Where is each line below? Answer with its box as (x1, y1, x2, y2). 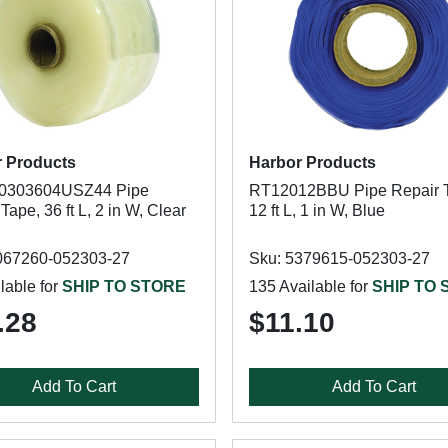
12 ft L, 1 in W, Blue (248, 202, 385, 219)
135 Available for (248, 278, 372, 295)
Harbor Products (248, 154, 376, 171)
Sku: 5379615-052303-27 (248, 250, 430, 267)
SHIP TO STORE (62, 278, 186, 295)
